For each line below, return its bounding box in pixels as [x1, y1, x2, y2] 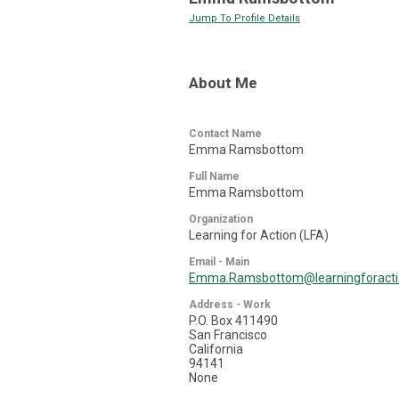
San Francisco [189, 328, 267, 342]
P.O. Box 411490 [189, 313, 278, 328]
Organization [189, 213, 253, 225]
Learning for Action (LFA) [189, 228, 329, 242]
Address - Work [189, 298, 271, 311]
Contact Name [189, 127, 262, 140]
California [189, 342, 243, 356]
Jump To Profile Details [189, 12, 300, 24]
